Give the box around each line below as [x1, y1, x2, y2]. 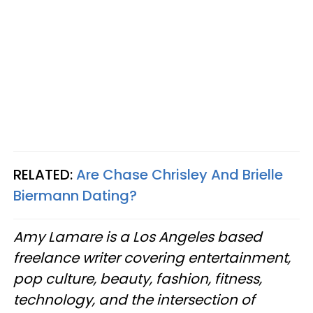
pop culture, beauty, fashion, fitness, [13, 269, 262, 289]
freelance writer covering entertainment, [13, 248, 291, 268]
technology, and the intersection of [13, 290, 255, 310]
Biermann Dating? [13, 186, 137, 205]
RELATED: [13, 165, 76, 184]
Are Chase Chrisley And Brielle [76, 165, 283, 184]
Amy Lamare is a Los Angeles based [13, 227, 262, 247]
